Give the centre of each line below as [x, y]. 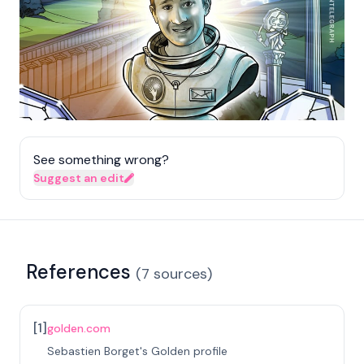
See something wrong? [101, 159]
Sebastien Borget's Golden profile [137, 351]
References [78, 271]
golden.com [79, 328]
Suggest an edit [79, 178]
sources [180, 273]
